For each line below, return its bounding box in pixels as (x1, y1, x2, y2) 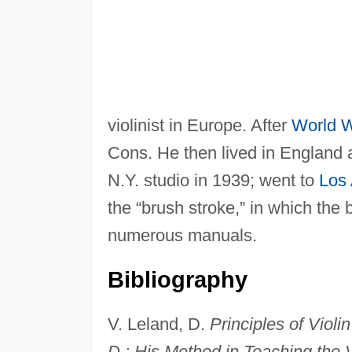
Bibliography (107, 266, 247, 292)
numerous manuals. (107, 225, 257, 245)
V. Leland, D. (107, 313, 210, 334)
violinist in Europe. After (107, 115, 291, 135)
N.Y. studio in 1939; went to (107, 170, 319, 190)
